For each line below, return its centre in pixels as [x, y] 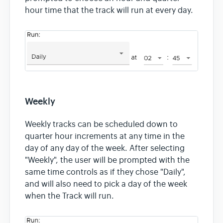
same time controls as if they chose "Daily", [105, 172]
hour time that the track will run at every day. [109, 11]
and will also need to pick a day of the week [106, 184]
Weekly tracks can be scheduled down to [101, 124]
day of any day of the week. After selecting [105, 148]
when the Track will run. [69, 196]
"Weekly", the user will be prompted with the [107, 160]
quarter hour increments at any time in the [105, 136]
